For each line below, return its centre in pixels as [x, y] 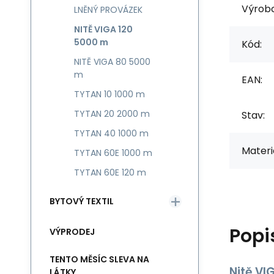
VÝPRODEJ [72, 231]
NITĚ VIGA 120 [103, 29]
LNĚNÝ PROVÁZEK [108, 10]
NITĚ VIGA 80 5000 [112, 62]
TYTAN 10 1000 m [109, 94]
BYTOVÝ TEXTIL [82, 201]
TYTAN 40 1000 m [111, 133]
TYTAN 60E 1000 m [113, 153]
